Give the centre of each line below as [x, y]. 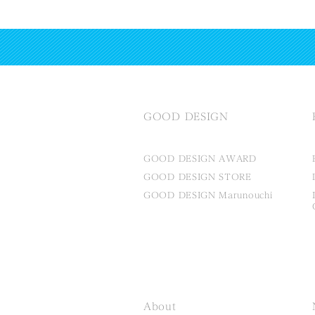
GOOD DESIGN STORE [198, 177]
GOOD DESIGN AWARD [200, 159]
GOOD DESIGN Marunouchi [208, 195]
